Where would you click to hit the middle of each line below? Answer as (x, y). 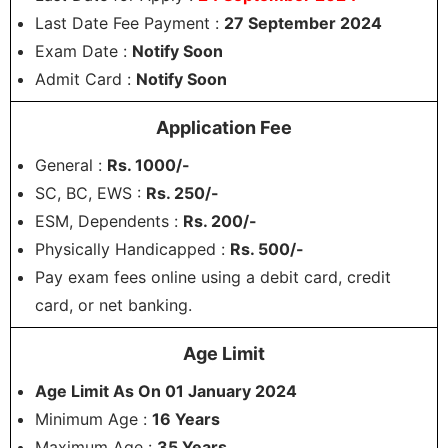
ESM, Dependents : (109, 221)
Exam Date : (83, 51)
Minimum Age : (93, 419)
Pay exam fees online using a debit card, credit (213, 277)
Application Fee (224, 128)
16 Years (186, 419)
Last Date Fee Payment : (129, 23)
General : (71, 165)
